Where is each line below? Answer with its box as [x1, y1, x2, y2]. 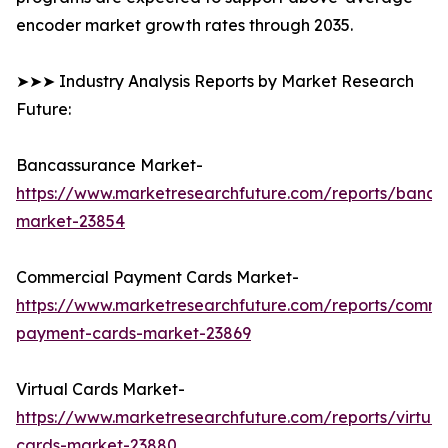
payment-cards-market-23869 [16, 323, 251, 344]
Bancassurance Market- [16, 155, 203, 176]
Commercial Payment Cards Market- [16, 267, 299, 288]
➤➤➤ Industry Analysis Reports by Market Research [16, 71, 414, 92]
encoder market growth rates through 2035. [16, 15, 353, 36]
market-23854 [16, 211, 125, 232]
